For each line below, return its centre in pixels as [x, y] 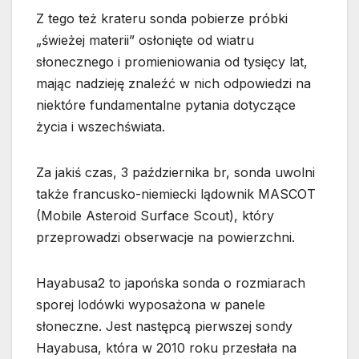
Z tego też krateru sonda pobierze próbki [162, 19]
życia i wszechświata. [101, 127]
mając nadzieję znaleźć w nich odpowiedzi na [173, 84]
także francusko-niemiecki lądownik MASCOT [176, 194]
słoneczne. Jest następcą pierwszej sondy [164, 327]
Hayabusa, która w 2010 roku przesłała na [166, 348]
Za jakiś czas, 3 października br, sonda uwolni [175, 173]
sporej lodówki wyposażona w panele [151, 305]
